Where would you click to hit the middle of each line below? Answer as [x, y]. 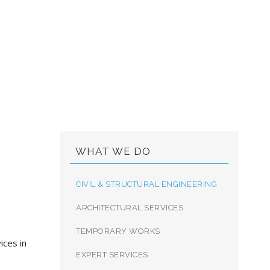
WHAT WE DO [113, 151]
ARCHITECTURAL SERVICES [130, 208]
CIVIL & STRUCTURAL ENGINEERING [147, 184]
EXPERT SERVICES [112, 255]
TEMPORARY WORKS [118, 231]
